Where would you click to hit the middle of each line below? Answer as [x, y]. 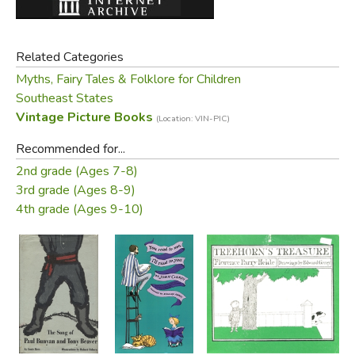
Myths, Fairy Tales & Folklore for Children [128, 79]
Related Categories [69, 57]
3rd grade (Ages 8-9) [75, 190]
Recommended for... [70, 149]
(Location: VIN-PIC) [193, 118]
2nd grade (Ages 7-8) [76, 171]
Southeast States [64, 98]
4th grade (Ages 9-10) [79, 209]
